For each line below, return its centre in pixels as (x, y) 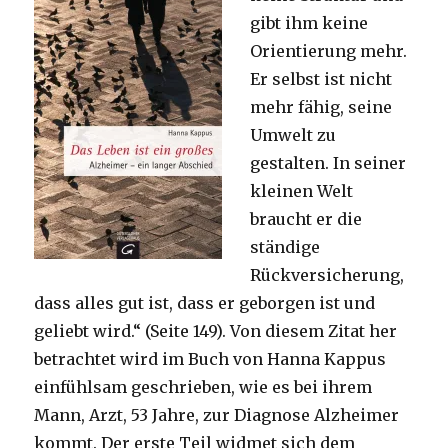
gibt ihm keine (309, 22)
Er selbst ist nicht (321, 78)
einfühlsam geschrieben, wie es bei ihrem (203, 386)
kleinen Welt (302, 190)
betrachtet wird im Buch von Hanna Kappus (210, 358)
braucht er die (306, 218)
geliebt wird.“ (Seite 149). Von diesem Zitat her (216, 330)
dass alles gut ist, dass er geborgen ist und (205, 302)
